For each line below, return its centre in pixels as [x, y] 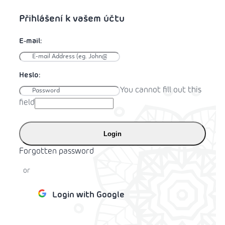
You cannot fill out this [161, 90]
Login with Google [88, 196]
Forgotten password [57, 152]
